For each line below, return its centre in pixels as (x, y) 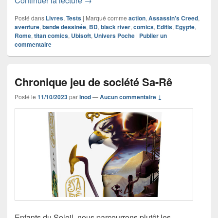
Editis (164, 27)
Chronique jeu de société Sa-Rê (93, 82)
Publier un (153, 35)
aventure (27, 27)
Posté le (26, 96)
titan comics (51, 35)
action (137, 18)
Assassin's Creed (173, 18)
